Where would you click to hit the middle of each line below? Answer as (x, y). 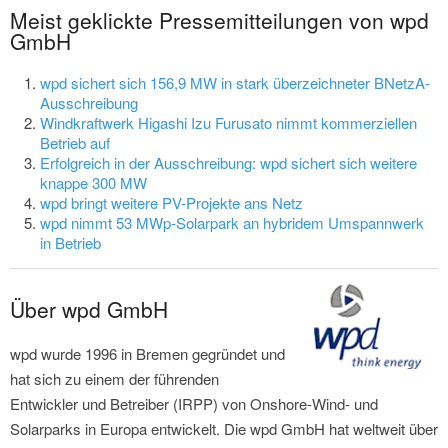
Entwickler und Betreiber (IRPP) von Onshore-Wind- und (194, 404)
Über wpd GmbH (89, 309)
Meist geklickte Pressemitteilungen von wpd (219, 20)
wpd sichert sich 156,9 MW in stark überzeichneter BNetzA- (235, 83)
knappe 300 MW (93, 183)
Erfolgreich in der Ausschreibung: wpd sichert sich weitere (228, 163)
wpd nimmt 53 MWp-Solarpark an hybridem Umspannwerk (232, 223)
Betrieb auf (75, 143)
